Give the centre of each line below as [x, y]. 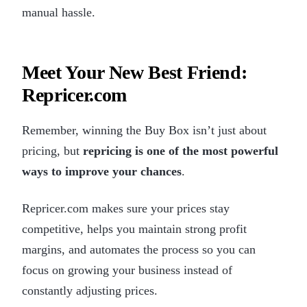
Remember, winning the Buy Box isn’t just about [144, 130]
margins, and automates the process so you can [139, 249]
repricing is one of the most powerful [181, 150]
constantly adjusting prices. [90, 290]
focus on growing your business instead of [127, 270]
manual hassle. [59, 12]
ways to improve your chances [102, 171]
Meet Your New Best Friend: [135, 72]
